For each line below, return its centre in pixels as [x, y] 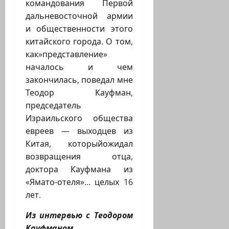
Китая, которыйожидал [79, 144]
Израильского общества [79, 118]
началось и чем [79, 67]
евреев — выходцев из [79, 131]
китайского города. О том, [79, 42]
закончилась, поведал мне [79, 80]
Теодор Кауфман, [79, 93]
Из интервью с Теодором [79, 215]
